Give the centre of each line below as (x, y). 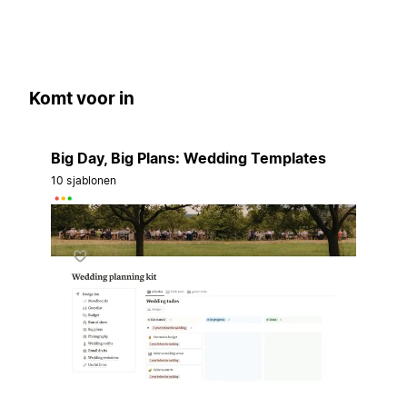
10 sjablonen (84, 180)
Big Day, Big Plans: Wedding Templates (189, 158)
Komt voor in (82, 99)
